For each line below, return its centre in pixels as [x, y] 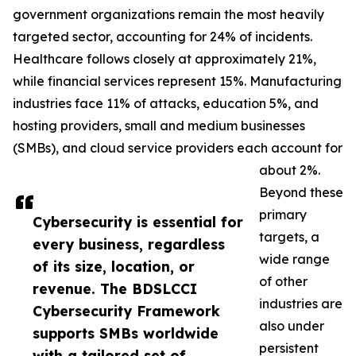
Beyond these [301, 193]
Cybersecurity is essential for [138, 222]
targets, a [289, 237]
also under [292, 326]
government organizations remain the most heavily [168, 15]
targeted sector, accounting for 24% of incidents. [163, 37]
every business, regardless [129, 244]
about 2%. [290, 170]
